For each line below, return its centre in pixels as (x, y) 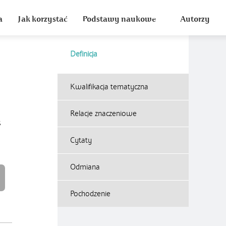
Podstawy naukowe (119, 19)
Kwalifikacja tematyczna (109, 87)
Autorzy (195, 19)
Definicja (84, 54)
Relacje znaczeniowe (103, 114)
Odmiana (85, 167)
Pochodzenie (90, 194)
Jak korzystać (42, 19)
